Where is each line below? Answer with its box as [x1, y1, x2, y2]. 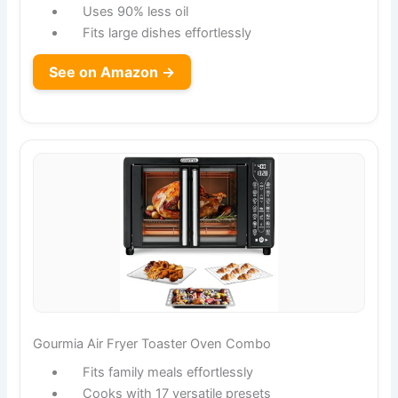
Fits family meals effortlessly [82, 364, 253, 381]
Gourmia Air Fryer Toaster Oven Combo [33, 336, 272, 353]
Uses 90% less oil [82, 3, 188, 20]
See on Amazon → [49, 62, 176, 81]
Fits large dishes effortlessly [82, 24, 251, 41]
